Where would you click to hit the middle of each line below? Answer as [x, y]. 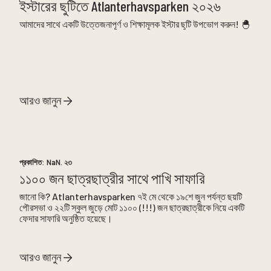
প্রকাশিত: [33, 162]
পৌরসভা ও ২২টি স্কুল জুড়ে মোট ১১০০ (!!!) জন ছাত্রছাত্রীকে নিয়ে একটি [132, 207]
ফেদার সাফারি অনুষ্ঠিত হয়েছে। [66, 218]
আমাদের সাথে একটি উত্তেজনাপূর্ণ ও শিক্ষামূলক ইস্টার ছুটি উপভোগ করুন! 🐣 [135, 24]
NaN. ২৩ [59, 162]
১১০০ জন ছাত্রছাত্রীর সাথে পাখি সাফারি [112, 178]
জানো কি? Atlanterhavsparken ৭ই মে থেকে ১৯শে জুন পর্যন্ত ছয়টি [130, 196]
